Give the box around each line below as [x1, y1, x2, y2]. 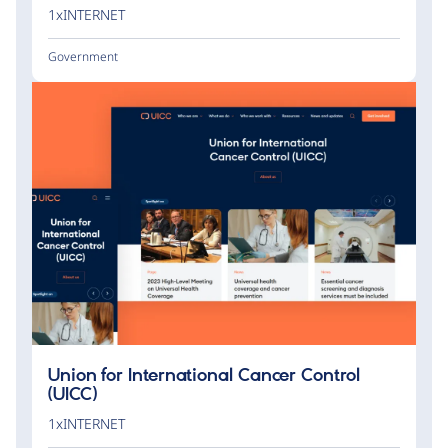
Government [48, 48, 118, 66]
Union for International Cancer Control [48, 365, 360, 388]
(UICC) [48, 384, 97, 407]
